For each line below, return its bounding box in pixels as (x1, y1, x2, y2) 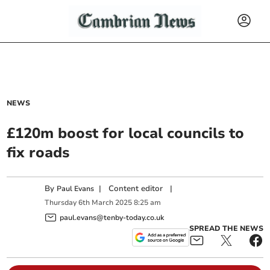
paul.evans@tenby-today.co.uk (60, 212, 165, 222)
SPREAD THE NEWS (189, 223, 263, 233)
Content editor (108, 183, 163, 194)
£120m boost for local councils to (7, 124, 245, 143)
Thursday (45, 198, 77, 208)
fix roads (7, 143, 70, 162)
